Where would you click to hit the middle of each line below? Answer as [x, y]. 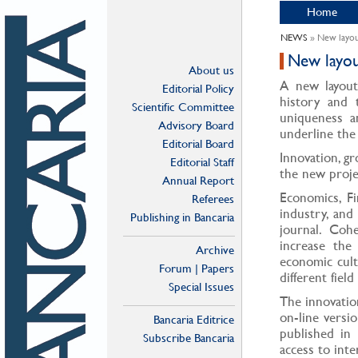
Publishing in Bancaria [182, 217]
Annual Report [198, 180]
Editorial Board [198, 143]
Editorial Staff [202, 162]
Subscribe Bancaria [189, 338]
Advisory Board [196, 125]
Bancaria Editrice [194, 319]
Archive [215, 250]
